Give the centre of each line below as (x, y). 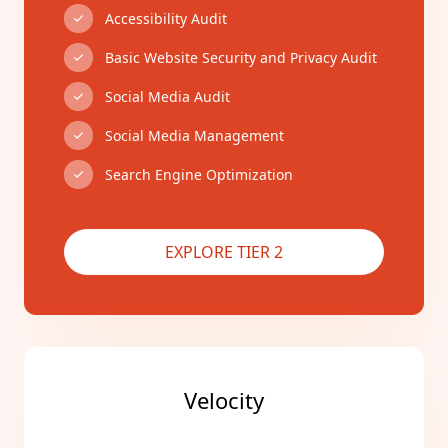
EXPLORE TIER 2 (224, 252)
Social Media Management (194, 135)
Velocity (224, 400)
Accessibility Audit (166, 18)
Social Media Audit (167, 96)
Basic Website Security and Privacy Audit (241, 57)
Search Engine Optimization (199, 174)
